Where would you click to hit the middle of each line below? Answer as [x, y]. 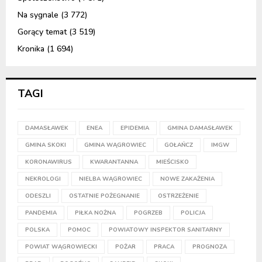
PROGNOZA [210, 247]
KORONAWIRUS [49, 162]
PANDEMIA [41, 213]
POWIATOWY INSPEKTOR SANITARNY [166, 230]
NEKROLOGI [43, 179]
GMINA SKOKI [46, 145]
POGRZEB [148, 213]
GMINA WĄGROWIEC [115, 145]
